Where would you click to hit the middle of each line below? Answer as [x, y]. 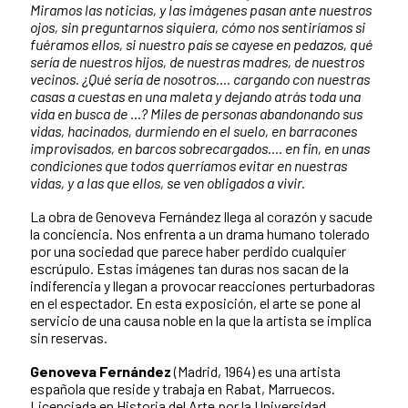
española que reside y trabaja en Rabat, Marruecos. [183, 388]
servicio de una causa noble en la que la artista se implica [201, 320]
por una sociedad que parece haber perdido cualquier [188, 250]
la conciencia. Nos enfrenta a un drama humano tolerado [200, 233]
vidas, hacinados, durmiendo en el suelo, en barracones [194, 130]
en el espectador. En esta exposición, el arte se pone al [195, 302]
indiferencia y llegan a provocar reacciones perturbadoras [203, 285]
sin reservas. [69, 337]
